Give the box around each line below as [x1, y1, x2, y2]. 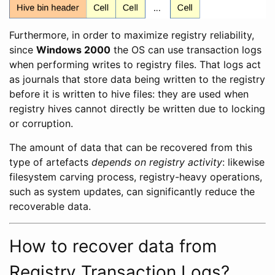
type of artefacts [9, 156, 91, 169]
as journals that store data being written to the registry [9, 73, 265, 86]
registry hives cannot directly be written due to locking [9, 103, 265, 115]
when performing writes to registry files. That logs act [9, 58, 261, 71]
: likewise [222, 156, 265, 169]
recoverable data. [9, 200, 91, 213]
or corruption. [9, 117, 73, 130]
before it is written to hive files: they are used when [9, 88, 249, 101]
